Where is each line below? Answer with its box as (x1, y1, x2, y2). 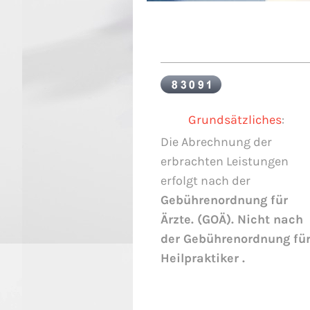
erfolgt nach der (161, 173, 250, 188)
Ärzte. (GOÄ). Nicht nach (161, 212, 303, 226)
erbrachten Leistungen (161, 154, 289, 168)
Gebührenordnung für (161, 192, 288, 207)
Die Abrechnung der (161, 134, 272, 149)
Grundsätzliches (188, 112, 282, 127)
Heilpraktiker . (161, 250, 245, 265)
